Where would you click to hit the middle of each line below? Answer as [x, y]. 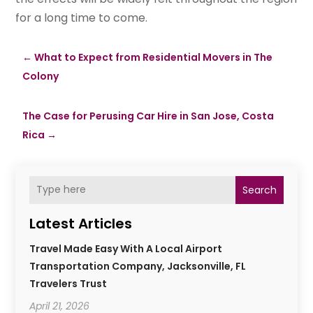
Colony [41, 76]
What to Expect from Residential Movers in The [154, 57]
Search [259, 190]
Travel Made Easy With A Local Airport [126, 248]
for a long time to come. [82, 17]
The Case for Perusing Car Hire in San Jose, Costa [148, 116]
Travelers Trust [68, 283]
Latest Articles [81, 223]
